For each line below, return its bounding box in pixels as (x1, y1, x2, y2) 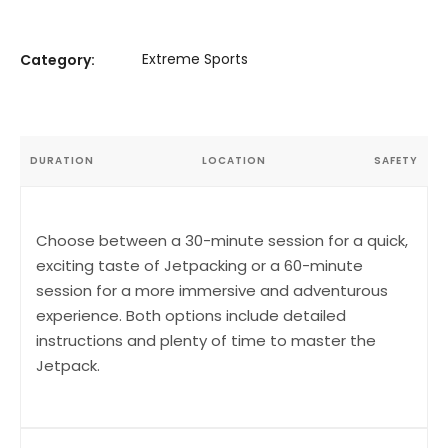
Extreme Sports (142, 49, 248, 69)
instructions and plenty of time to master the (36, 329, 376, 351)
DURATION (30, 152, 94, 168)
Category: (20, 49, 95, 70)
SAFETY (374, 152, 418, 168)
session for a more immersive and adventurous (36, 279, 388, 301)
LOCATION (202, 152, 266, 168)
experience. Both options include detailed (36, 304, 346, 326)
